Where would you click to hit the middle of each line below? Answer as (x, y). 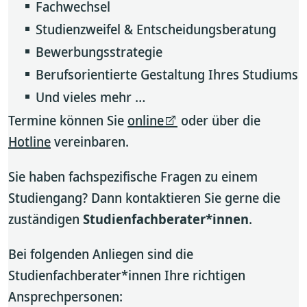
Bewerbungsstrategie (99, 52)
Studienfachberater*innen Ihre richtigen (127, 275)
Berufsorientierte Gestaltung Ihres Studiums (167, 74)
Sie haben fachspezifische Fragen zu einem (133, 176)
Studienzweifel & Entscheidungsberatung (156, 29)
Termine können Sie (68, 120)
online (146, 120)
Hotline (29, 142)
